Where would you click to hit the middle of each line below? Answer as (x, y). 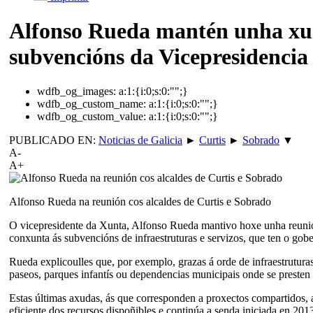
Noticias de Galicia (140, 140)
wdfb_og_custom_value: (92, 116)
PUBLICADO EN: (54, 140)
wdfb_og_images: (77, 91)
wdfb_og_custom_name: (92, 103)
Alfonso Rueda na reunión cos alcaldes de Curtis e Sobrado (140, 201)
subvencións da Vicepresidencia (159, 57)
